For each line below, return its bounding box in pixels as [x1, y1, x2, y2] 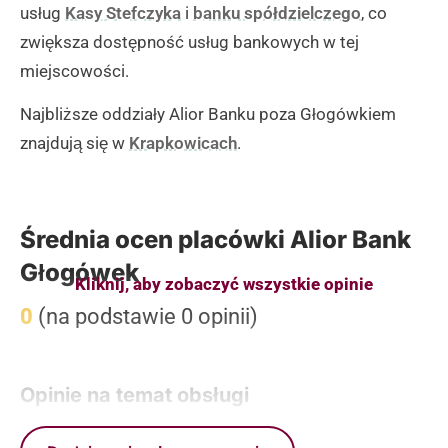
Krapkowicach [129, 133, 237, 154]
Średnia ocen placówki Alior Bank [20, 224, 411, 254]
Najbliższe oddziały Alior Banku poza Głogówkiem [20, 104, 396, 125]
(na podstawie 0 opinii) [33, 303, 258, 329]
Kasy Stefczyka [65, 2, 181, 23]
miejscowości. [20, 60, 129, 81]
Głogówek [20, 257, 139, 287]
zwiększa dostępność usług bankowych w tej [20, 31, 359, 52]
